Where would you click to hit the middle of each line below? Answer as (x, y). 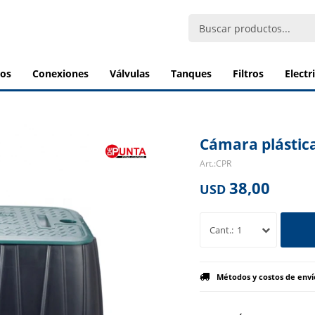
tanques (194, 73)
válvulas (133, 73)
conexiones (64, 73)
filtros (251, 73)
